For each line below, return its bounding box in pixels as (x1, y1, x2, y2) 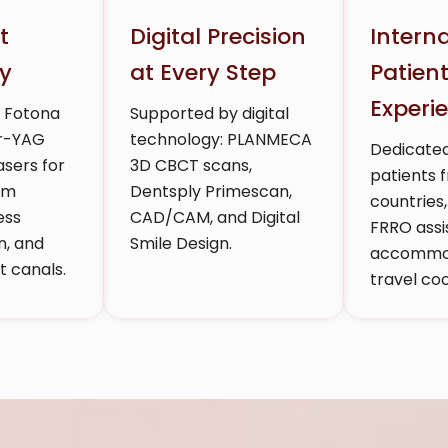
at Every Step (130, 56, 276, 88)
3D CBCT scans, (130, 153, 252, 177)
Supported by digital (130, 101, 289, 125)
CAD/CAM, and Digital (130, 205, 300, 229)
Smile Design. (130, 231, 232, 255)
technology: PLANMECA (130, 127, 312, 151)
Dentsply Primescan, (130, 179, 292, 203)
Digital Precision (130, 20, 306, 52)
